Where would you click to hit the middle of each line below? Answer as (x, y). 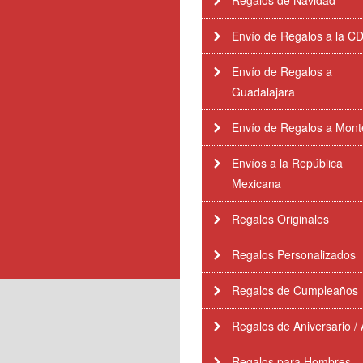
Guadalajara (263, 92)
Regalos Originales (280, 219)
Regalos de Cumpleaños (295, 290)
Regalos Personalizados (294, 254)
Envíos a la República (287, 163)
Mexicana (256, 183)
